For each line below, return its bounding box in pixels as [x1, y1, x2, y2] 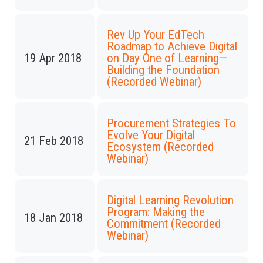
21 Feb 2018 [24, 134, 83, 148]
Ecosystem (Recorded [107, 140, 214, 154]
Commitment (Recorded [107, 217, 221, 231]
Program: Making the [107, 205, 205, 219]
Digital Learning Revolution [107, 193, 234, 207]
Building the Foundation [107, 63, 220, 77]
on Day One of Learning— [107, 51, 228, 65]
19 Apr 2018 [24, 51, 82, 65]
